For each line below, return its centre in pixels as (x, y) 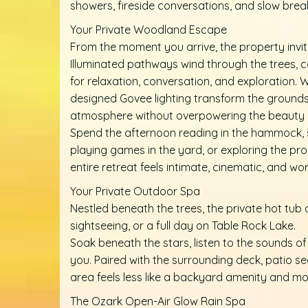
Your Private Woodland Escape (148, 30)
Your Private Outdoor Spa (135, 191)
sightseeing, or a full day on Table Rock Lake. (183, 226)
